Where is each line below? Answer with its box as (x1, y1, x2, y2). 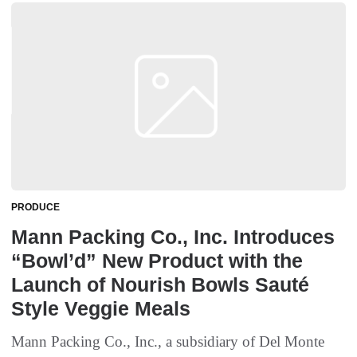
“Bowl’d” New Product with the (11, 249, 303, 273)
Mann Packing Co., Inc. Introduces (11, 226, 335, 249)
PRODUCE (11, 202, 60, 214)
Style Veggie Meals (11, 297, 190, 320)
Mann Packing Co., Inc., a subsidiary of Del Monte (11, 333, 324, 351)
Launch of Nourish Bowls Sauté (11, 273, 309, 296)
